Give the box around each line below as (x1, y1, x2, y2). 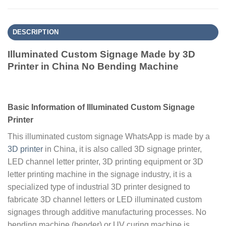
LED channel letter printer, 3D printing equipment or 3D (8, 157, 203, 166)
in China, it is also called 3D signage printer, (43, 144, 202, 153)
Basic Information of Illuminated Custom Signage (8, 102, 195, 111)
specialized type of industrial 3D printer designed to (8, 182, 190, 191)
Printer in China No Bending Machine (8, 61, 179, 72)
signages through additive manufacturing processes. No (8, 207, 206, 216)
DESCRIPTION (12, 28, 59, 36)
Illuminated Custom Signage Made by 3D (8, 49, 195, 60)
